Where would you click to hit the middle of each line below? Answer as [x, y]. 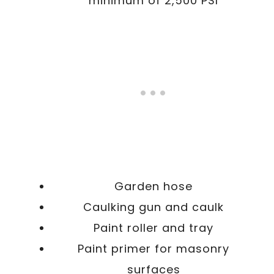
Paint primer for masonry [154, 248]
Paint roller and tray [154, 228]
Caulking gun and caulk [154, 207]
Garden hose [154, 186]
